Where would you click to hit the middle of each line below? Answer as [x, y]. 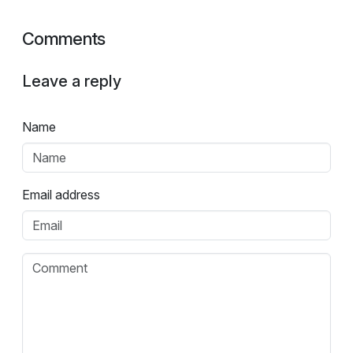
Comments [64, 39]
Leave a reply [72, 82]
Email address [61, 194]
